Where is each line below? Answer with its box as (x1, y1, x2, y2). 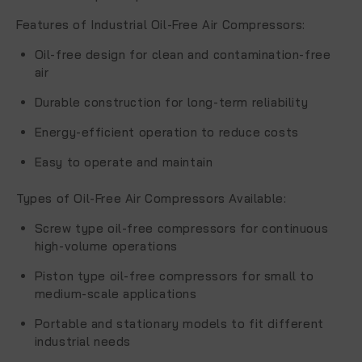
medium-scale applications (34, 285, 197, 301)
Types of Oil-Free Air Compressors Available (16, 190, 284, 206)
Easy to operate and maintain (34, 154, 213, 170)
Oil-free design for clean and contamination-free (34, 47, 331, 62)
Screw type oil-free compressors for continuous (34, 220, 329, 236)
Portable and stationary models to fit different (34, 315, 324, 331)
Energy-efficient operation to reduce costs (34, 124, 299, 140)
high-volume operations (34, 238, 178, 254)
